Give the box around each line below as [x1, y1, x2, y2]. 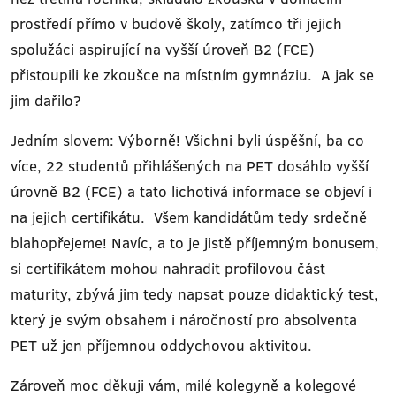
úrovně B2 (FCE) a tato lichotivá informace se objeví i [11, 181, 372, 202]
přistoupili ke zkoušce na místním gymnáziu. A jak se [11, 65, 374, 85]
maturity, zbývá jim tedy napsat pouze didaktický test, [11, 284, 378, 304]
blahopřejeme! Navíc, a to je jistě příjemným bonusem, [11, 232, 379, 253]
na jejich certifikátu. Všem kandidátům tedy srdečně [11, 207, 367, 227]
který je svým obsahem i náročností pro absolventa [11, 309, 357, 330]
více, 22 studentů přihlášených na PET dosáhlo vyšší [11, 156, 369, 176]
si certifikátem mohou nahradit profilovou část [11, 258, 325, 278]
